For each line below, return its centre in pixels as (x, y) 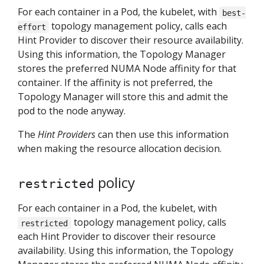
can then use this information (162, 135)
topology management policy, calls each (138, 26)
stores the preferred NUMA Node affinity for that (127, 69)
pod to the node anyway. (72, 111)
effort (32, 27)
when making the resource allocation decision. (120, 149)
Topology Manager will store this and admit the (123, 97)
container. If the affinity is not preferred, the (115, 83)
